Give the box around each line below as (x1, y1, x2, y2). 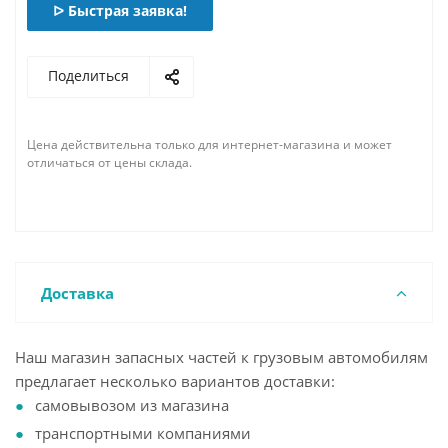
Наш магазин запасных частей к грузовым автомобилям (15, 347, 428, 367)
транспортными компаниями (35, 423, 251, 443)
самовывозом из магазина (35, 395, 229, 415)
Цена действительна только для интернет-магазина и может (27, 136, 392, 153)
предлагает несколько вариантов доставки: (15, 371, 335, 391)
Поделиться (48, 66, 129, 85)
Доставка (41, 283, 114, 303)
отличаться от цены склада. (27, 154, 192, 171)
